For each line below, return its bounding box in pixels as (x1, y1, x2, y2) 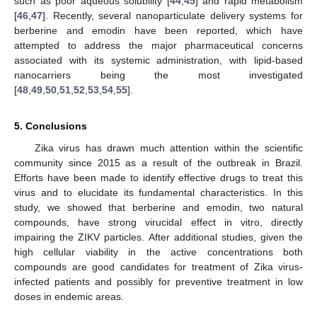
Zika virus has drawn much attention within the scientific (34, 142, 303, 154)
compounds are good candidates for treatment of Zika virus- (14, 261, 303, 273)
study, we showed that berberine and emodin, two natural (14, 202, 303, 214)
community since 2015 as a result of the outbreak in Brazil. (14, 157, 303, 169)
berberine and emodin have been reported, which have (14, 25, 303, 37)
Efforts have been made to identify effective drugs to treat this (14, 172, 303, 184)
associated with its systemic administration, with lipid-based (14, 54, 303, 67)
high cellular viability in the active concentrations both (14, 246, 303, 258)
